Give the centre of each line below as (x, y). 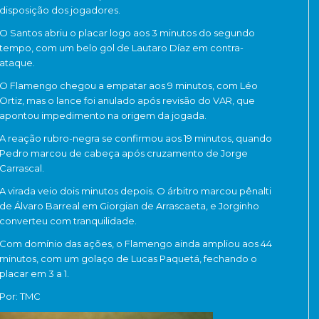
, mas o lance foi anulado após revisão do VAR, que (138, 101)
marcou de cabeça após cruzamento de (125, 153)
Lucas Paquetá (165, 259)
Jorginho (239, 206)
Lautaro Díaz (161, 48)
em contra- (217, 48)
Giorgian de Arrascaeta (153, 206)
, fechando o (228, 259)
